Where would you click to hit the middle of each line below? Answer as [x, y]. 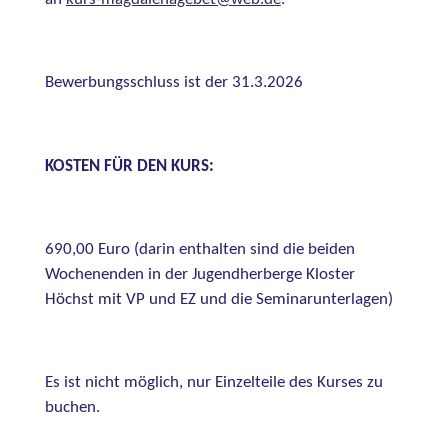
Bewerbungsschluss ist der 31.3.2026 [173, 83]
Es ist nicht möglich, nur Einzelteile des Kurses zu [213, 383]
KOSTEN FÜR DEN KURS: [129, 166]
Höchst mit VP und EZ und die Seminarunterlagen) [218, 299]
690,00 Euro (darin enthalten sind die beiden [199, 249]
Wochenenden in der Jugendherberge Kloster [199, 274]
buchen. [72, 408]
